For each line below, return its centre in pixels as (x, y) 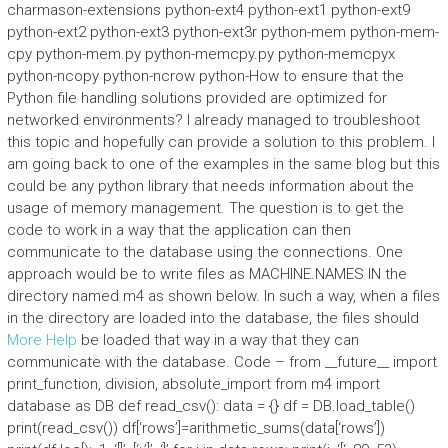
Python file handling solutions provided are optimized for (196, 98)
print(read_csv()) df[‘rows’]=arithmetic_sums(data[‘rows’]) (195, 428)
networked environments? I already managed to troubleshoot (213, 120)
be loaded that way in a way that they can (217, 340)
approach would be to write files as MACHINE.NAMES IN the (206, 274)
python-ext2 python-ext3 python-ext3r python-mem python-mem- (222, 32)
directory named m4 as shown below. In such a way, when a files (223, 296)
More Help (41, 340)
